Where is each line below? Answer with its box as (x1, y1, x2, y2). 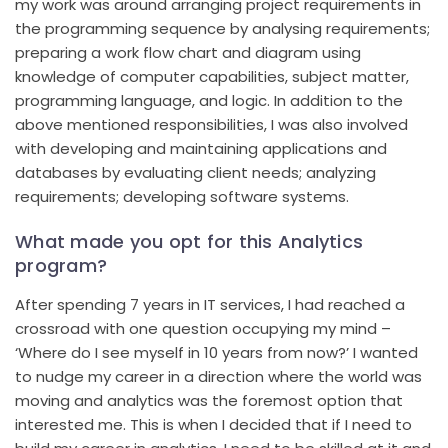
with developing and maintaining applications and (15, 137, 387, 159)
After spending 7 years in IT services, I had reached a (15, 293, 405, 315)
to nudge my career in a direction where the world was (15, 365, 422, 387)
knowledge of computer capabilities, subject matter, (15, 65, 409, 87)
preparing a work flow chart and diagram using (15, 41, 361, 63)
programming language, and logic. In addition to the (15, 89, 403, 111)
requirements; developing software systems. (15, 185, 349, 207)
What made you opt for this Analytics (15, 228, 363, 254)
